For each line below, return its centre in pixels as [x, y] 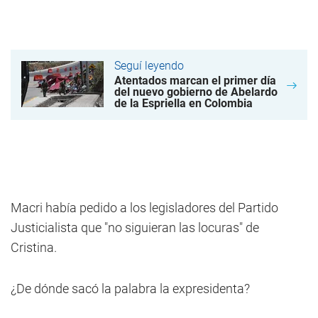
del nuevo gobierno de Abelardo [196, 92]
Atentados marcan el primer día [195, 81]
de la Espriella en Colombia [183, 103]
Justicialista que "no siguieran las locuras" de [135, 227]
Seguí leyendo [149, 66]
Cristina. [34, 247]
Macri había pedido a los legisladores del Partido [144, 208]
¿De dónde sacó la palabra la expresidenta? [130, 289]
